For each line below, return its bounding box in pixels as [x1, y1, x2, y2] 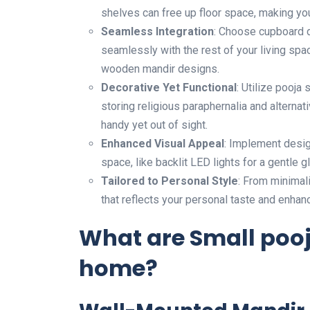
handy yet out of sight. [101, 118, 208, 131]
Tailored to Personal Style [101, 174, 238, 188]
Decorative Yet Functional [101, 81, 237, 94]
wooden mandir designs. [101, 62, 219, 75]
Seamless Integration [101, 25, 214, 38]
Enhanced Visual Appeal [101, 137, 224, 150]
